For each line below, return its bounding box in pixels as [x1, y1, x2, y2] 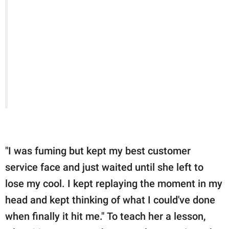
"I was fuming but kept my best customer [5, 145, 191, 157]
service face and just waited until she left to [5, 161, 203, 174]
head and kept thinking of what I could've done [5, 194, 215, 207]
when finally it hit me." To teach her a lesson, [5, 210, 205, 223]
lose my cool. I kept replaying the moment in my [5, 177, 222, 190]
